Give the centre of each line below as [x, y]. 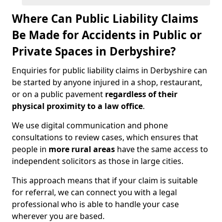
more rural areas [82, 149]
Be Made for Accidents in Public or [107, 35]
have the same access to [162, 149]
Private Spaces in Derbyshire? [94, 51]
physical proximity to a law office [77, 106]
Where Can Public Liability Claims [105, 19]
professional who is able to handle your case [95, 204]
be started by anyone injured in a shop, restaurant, [107, 82]
